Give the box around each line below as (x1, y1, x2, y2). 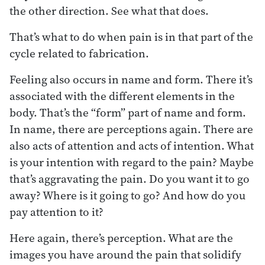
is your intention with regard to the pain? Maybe (9, 154, 254, 170)
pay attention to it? (9, 203, 104, 219)
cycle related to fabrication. (9, 45, 149, 61)
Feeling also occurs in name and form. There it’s (9, 71, 253, 87)
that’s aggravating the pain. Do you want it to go (9, 170, 250, 186)
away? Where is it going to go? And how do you (9, 187, 245, 203)
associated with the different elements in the (9, 88, 235, 104)
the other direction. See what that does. (9, 2, 209, 18)
